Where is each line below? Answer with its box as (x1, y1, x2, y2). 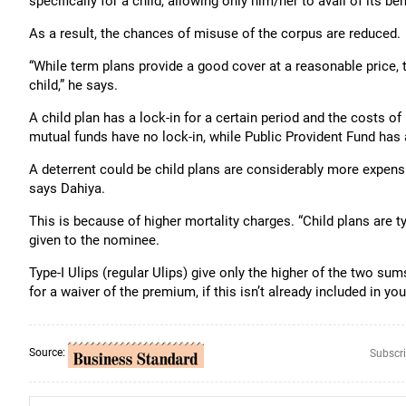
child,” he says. (29, 77, 125, 93)
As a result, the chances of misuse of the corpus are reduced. (29, 25, 401, 42)
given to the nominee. (29, 232, 159, 248)
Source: (29, 346, 68, 360)
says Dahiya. (29, 180, 105, 197)
